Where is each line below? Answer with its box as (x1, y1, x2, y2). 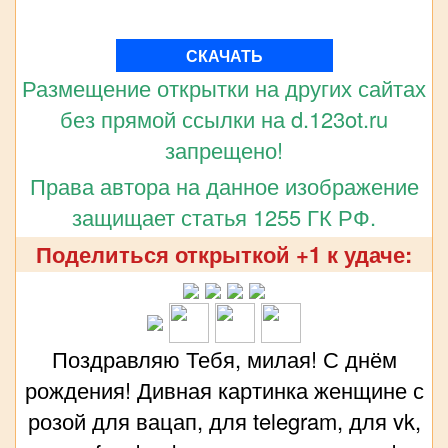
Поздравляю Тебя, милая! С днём (51, 343, 397, 375)
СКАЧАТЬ (185, 44, 263, 68)
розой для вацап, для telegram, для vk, (27, 405, 421, 437)
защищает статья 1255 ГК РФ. (72, 201, 376, 233)
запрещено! (165, 134, 283, 166)
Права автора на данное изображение (29, 170, 419, 202)
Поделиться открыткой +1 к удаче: (36, 238, 412, 271)
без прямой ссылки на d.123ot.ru (60, 103, 388, 135)
